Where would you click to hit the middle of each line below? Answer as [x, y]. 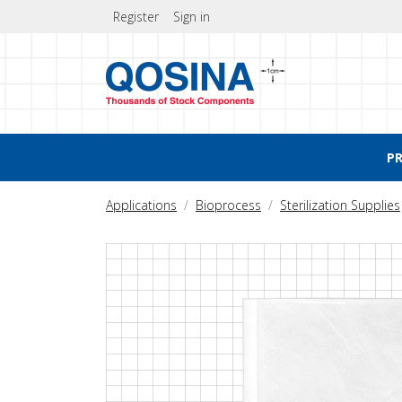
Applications [141, 205]
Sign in [192, 17]
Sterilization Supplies [340, 205]
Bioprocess [228, 205]
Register [136, 17]
